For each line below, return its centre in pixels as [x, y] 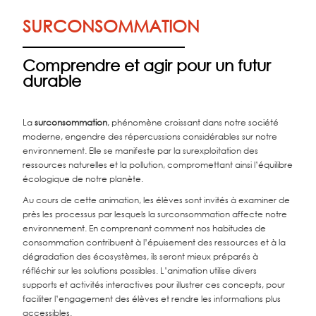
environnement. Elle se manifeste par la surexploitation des [141, 151]
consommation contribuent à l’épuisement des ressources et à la [154, 242]
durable [52, 81]
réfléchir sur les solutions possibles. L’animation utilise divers [140, 271]
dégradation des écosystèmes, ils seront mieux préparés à [141, 256]
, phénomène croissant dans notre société [193, 122]
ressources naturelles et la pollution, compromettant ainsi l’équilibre [158, 165]
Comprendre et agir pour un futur [147, 65]
